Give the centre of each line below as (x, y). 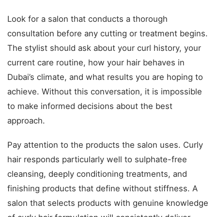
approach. (26, 121)
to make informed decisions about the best (90, 106)
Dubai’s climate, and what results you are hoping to (105, 77)
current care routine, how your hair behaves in (96, 62)
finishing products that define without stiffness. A (102, 188)
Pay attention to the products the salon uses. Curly (105, 145)
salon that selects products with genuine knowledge (108, 203)
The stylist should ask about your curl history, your (104, 48)
